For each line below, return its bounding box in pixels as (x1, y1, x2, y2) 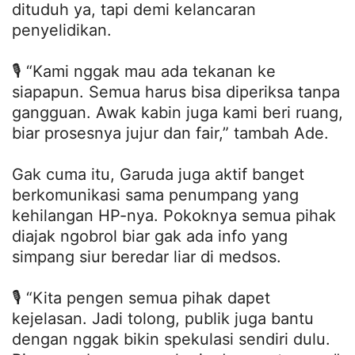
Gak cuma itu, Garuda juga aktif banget (12, 164, 304, 184)
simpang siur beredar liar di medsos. (12, 246, 281, 266)
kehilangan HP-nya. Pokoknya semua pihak (12, 205, 336, 225)
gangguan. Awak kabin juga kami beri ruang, (12, 102, 343, 122)
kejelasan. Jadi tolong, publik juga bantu (12, 308, 314, 328)
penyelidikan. (12, 20, 112, 40)
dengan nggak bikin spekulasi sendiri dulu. (12, 329, 330, 349)
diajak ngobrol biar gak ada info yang (12, 226, 288, 246)
